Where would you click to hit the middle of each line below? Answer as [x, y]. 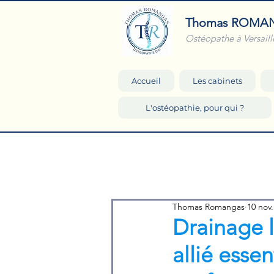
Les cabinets [217, 81]
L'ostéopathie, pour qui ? [195, 108]
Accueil [146, 81]
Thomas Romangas [209, 207]
